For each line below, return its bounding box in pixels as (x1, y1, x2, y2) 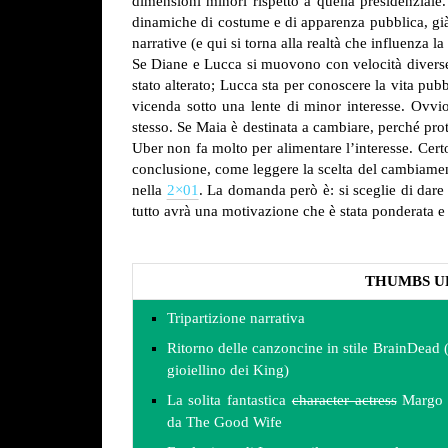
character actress (291, 391, 397, 408)
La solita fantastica (166, 391, 292, 408)
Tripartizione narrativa (166, 309, 305, 326)
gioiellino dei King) (166, 361, 289, 378)
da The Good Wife (166, 413, 282, 430)
